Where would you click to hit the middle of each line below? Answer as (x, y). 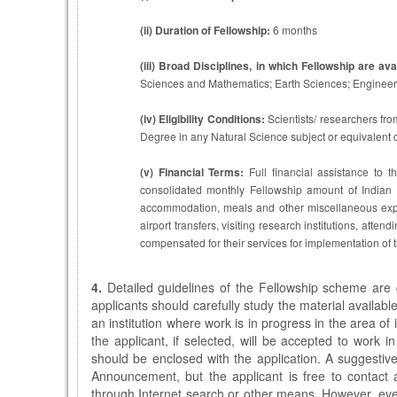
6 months (294, 30)
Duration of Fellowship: (213, 30)
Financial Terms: (201, 172)
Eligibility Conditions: (212, 119)
